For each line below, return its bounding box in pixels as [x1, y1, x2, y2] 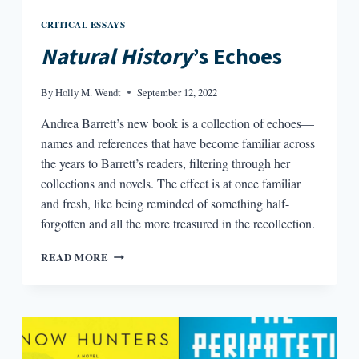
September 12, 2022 [137, 84, 218, 99]
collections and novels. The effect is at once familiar [40, 174, 301, 192]
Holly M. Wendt [55, 84, 122, 99]
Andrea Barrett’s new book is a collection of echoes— [40, 114, 314, 131]
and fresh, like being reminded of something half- [40, 194, 289, 212]
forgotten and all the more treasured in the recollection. [40, 214, 315, 232]
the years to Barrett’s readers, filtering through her [40, 154, 290, 171]
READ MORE [40, 249, 109, 264]
